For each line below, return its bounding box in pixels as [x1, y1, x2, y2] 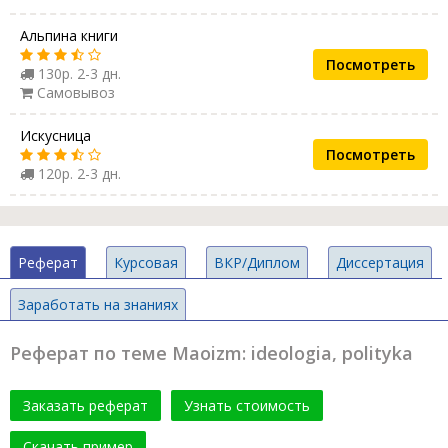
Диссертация [336, 253, 424, 273]
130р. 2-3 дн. [34, 64, 121, 84]
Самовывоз [33, 83, 115, 103]
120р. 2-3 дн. [34, 164, 121, 184]
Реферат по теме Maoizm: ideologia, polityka [10, 341, 413, 366]
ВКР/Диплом [214, 253, 300, 273]
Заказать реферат [23, 396, 148, 416]
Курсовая [114, 253, 178, 273]
